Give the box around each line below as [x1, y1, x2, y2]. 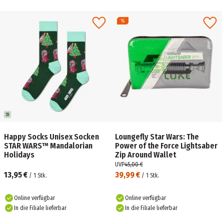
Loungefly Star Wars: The [115, 132, 199, 141]
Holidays [4, 150, 34, 159]
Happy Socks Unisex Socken [4, 132, 99, 141]
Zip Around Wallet [115, 150, 176, 159]
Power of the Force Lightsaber [115, 141, 217, 150]
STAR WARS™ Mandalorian [4, 141, 92, 150]
